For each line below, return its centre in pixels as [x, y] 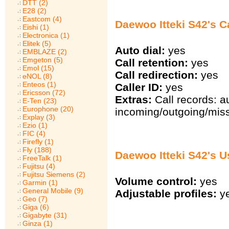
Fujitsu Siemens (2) [54, 174]
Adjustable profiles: [166, 194]
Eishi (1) [36, 27]
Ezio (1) [35, 125]
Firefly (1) [38, 142]
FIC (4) [34, 133]
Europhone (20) [48, 109]
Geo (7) [35, 199]
